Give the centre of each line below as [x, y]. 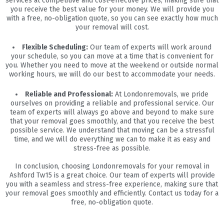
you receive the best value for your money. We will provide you [112, 9]
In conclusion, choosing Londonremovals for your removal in [112, 166]
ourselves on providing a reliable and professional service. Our [112, 103]
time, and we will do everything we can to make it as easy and [112, 139]
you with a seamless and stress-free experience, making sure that [112, 184]
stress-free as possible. [112, 148]
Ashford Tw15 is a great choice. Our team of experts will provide [112, 175]
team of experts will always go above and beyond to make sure [112, 112]
